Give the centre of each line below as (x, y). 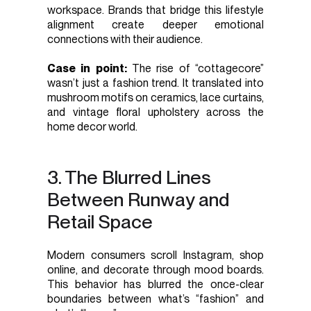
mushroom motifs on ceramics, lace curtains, (155, 98)
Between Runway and (138, 199)
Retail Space (100, 221)
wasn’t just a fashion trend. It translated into (155, 83)
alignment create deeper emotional (155, 25)
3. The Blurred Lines (129, 177)
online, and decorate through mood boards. (155, 270)
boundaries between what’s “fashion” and (155, 299)
